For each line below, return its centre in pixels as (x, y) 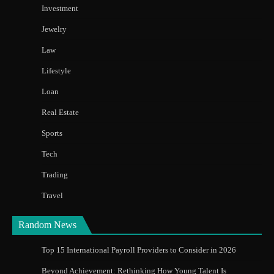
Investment (60, 8)
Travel (52, 195)
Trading (55, 174)
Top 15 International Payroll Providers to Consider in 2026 (139, 250)
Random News (47, 224)
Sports (52, 133)
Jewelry (54, 29)
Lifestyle (56, 70)
